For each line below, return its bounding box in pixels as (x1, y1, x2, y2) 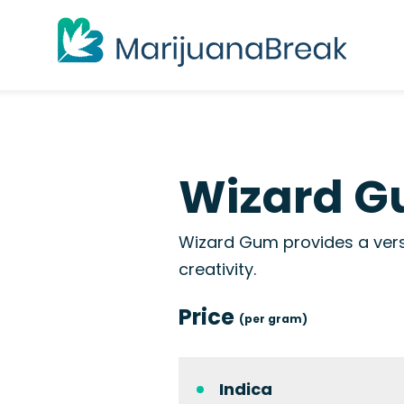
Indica (219, 378, 273, 400)
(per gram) (239, 311, 308, 326)
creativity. (179, 258, 257, 280)
